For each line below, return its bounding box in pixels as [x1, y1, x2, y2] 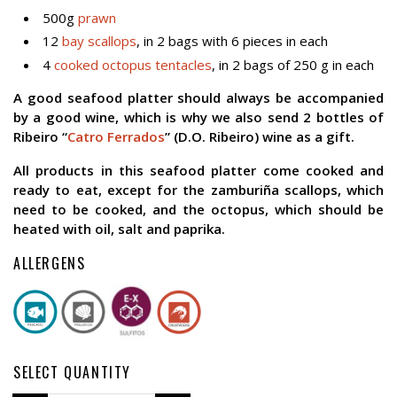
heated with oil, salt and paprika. [13, 219, 225, 237]
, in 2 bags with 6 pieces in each [136, 32, 328, 51]
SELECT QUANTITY [13, 361, 131, 383]
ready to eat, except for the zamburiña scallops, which [13, 180, 384, 198]
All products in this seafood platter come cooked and [13, 160, 384, 179]
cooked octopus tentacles [54, 55, 212, 74]
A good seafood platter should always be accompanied [13, 88, 384, 106]
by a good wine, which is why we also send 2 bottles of [13, 107, 384, 126]
